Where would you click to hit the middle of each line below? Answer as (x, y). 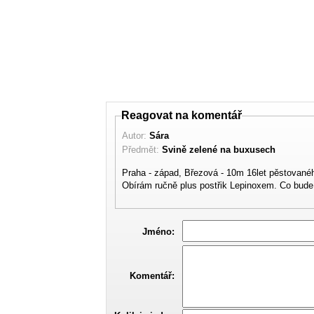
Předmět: (142, 149)
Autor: (136, 135)
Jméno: (158, 232)
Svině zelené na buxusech (219, 149)
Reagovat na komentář (182, 116)
